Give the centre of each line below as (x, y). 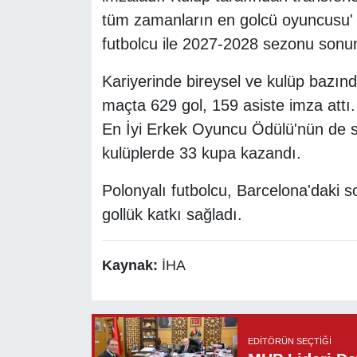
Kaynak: (131, 266)
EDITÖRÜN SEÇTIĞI (289, 341)
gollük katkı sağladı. (172, 215)
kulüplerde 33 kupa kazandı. (201, 153)
